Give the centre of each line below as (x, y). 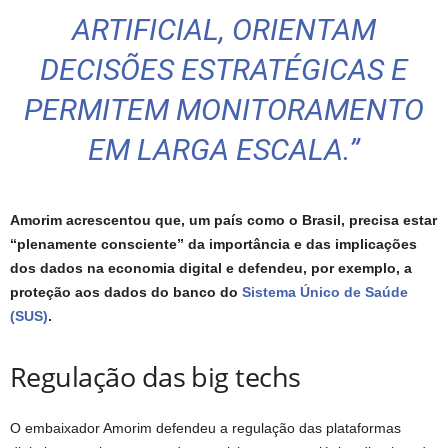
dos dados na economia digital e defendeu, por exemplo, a (211, 268)
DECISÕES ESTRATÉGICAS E (224, 70)
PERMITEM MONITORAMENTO (224, 110)
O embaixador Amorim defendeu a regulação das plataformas (205, 428)
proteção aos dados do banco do (126, 292)
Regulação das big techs (155, 377)
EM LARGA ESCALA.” (224, 150)
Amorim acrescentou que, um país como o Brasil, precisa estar (223, 220)
